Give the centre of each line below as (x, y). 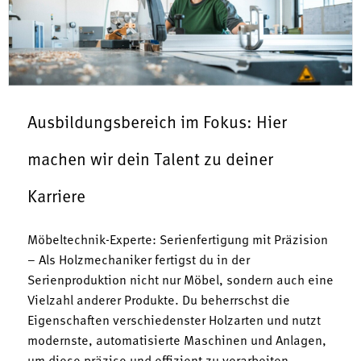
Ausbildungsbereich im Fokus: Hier (157, 123)
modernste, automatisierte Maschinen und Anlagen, (177, 341)
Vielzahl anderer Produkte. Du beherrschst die (159, 301)
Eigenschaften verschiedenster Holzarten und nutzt (174, 321)
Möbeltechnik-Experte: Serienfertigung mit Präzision (178, 241)
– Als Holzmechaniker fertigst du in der (139, 261)
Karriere (60, 197)
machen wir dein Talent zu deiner (150, 160)
